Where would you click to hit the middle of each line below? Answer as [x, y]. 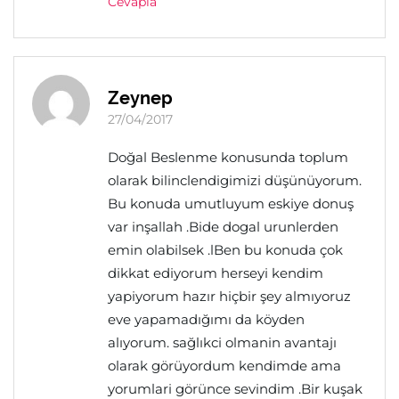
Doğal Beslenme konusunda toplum [228, 157]
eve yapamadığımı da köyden [206, 319]
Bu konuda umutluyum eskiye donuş [231, 204]
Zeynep [140, 98]
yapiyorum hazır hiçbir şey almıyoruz [229, 296]
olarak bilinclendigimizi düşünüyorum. [235, 180]
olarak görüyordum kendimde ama [224, 366]
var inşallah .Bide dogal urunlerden [223, 227]
